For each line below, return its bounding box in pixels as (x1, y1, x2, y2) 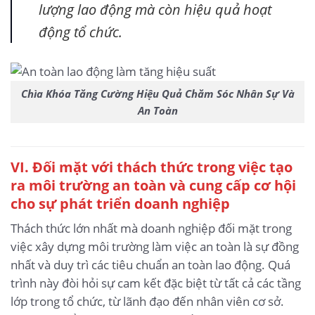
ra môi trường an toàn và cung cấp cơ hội (11, 175, 296, 195)
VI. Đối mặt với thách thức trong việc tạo (11, 157, 292, 177)
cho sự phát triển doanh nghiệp (11, 193, 230, 214)
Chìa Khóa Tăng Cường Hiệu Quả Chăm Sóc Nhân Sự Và (20, 86, 295, 101)
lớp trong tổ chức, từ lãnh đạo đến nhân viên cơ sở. (11, 293, 284, 310)
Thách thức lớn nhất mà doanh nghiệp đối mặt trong (11, 220, 292, 237)
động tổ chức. (38, 22, 122, 42)
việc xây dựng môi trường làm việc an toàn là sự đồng (11, 238, 299, 255)
